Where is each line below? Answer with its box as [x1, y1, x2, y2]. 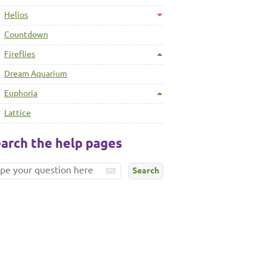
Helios [4, 10, 28, 20]
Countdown [4, 30, 48, 39]
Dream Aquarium [4, 69, 67, 78]
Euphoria [4, 88, 37, 98]
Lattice [4, 108, 31, 118]
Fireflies [4, 49, 35, 59]
